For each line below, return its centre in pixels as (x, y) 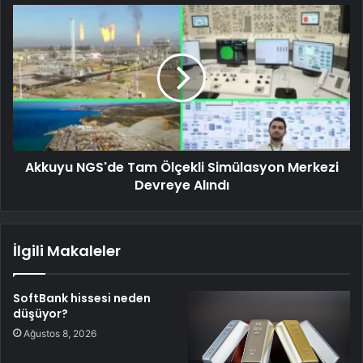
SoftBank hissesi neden (82, 298)
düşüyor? (41, 313)
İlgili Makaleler (67, 250)
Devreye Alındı (181, 185)
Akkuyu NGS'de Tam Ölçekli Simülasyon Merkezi (181, 167)
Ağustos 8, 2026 (60, 333)
